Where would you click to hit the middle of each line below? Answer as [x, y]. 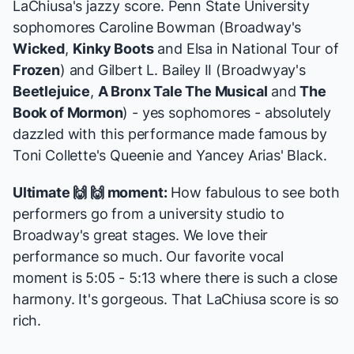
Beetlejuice [52, 92]
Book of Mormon [68, 113]
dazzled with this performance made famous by [170, 134]
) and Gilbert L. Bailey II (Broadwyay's [183, 70]
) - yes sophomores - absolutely [227, 113]
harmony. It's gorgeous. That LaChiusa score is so [176, 299]
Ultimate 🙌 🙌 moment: [90, 193]
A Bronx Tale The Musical [183, 92]
